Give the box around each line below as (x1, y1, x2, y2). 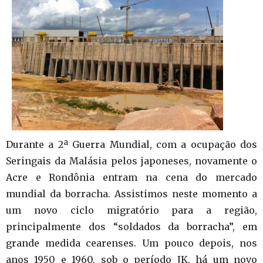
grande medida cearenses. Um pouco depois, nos (6, 237, 257, 249)
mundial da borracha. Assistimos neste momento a (6, 187, 257, 200)
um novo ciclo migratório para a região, (6, 204, 257, 216)
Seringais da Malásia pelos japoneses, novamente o (6, 154, 257, 167)
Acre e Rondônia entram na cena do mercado (6, 171, 257, 183)
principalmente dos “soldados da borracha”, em (6, 220, 257, 232)
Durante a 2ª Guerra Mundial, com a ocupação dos (6, 138, 257, 150)
